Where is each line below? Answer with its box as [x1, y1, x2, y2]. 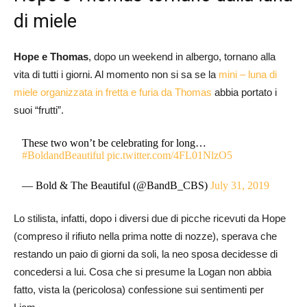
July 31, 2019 [210, 179, 270, 191]
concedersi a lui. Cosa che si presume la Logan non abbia [14, 265, 271, 278]
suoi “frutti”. [14, 103, 64, 116]
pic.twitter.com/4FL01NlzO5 [107, 149, 233, 161]
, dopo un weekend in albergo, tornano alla [88, 50, 275, 62]
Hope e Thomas [14, 50, 88, 62]
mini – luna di [219, 68, 277, 80]
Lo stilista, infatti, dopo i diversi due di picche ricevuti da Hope [14, 212, 286, 224]
